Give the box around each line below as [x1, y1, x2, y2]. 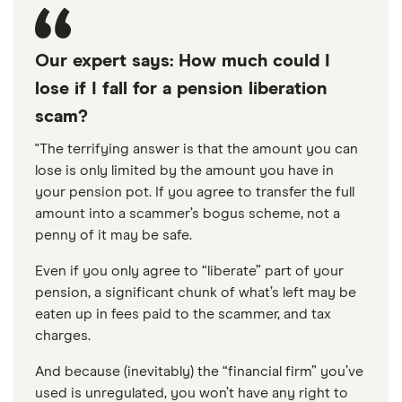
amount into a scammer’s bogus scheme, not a [35, 206, 340, 221]
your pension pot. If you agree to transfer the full [35, 185, 354, 199]
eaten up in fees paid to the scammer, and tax [35, 307, 331, 321]
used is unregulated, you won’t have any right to [35, 386, 348, 400]
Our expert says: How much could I [35, 52, 330, 70]
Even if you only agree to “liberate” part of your [35, 264, 344, 278]
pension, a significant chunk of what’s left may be [35, 285, 356, 300]
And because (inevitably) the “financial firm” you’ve [35, 364, 363, 379]
